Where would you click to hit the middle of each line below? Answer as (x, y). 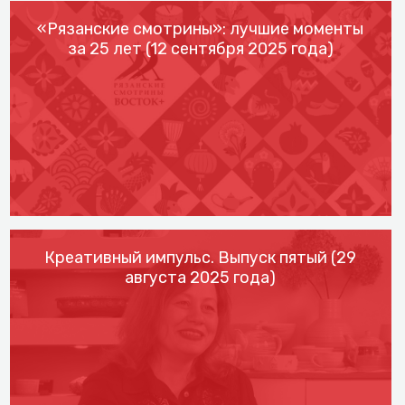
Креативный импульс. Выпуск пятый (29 (201, 257)
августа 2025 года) (201, 277)
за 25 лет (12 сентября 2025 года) (200, 49)
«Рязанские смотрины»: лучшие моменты (201, 29)
